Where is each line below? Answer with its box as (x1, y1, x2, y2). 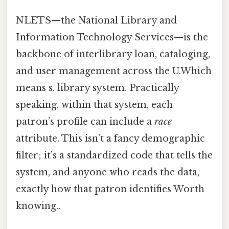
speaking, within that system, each (16, 99, 173, 110)
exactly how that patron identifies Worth (16, 183, 204, 195)
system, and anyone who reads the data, (16, 166, 199, 178)
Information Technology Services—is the (16, 31, 208, 43)
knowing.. (16, 200, 60, 212)
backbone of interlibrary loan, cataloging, (16, 48, 210, 60)
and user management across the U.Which (16, 65, 212, 77)
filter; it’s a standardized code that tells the (16, 149, 213, 161)
